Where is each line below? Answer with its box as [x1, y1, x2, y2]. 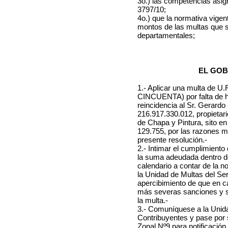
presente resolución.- [137, 135, 207, 144]
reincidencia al [137, 101, 185, 109]
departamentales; [137, 31, 195, 40]
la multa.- [137, 196, 168, 205]
